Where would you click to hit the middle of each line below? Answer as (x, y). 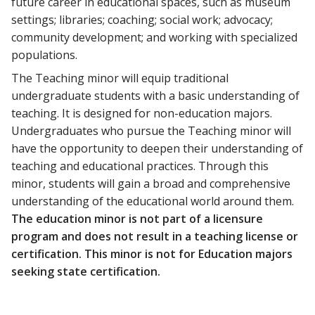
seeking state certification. (86, 272)
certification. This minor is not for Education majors (152, 254)
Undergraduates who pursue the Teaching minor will (151, 131)
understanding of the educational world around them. (153, 201)
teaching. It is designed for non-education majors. (142, 114)
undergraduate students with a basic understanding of (155, 96)
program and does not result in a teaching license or (155, 237)
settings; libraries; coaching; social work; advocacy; (142, 20)
